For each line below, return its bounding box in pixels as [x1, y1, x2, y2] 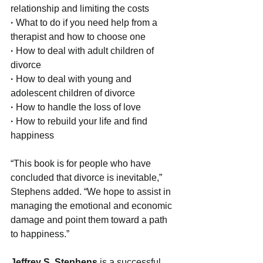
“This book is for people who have [11, 158, 153, 168]
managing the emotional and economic [11, 200, 174, 211]
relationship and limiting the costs [11, 3, 149, 14]
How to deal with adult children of [14, 45, 156, 56]
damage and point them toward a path [11, 214, 170, 225]
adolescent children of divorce [11, 87, 135, 98]
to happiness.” [11, 228, 69, 239]
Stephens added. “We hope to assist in [11, 186, 173, 197]
